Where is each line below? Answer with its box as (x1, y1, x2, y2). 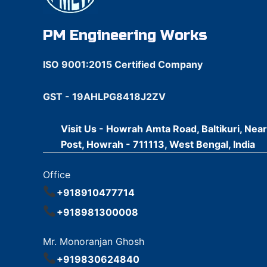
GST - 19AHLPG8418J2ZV (43, 91, 166, 103)
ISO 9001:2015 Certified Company (43, 58, 203, 71)
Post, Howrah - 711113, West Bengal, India (61, 138, 255, 151)
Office (43, 169, 70, 181)
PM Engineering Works (43, 27, 207, 45)
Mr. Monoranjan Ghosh (43, 235, 144, 248)
